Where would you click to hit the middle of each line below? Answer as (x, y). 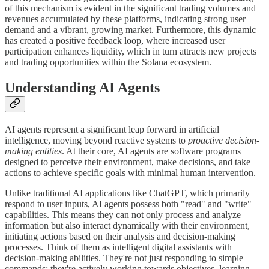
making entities (33, 151)
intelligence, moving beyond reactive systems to (96, 140)
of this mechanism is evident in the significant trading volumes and (130, 8)
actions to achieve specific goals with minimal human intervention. (130, 172)
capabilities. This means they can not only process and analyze (123, 214)
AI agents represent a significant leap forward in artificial (112, 129)
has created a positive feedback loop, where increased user (115, 40)
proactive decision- (224, 140)
